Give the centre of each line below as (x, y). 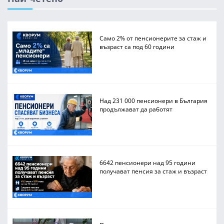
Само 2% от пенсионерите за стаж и (153, 38)
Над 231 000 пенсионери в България (154, 100)
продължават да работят (136, 109)
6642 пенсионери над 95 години (148, 163)
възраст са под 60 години (137, 46)
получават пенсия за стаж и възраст (153, 171)
